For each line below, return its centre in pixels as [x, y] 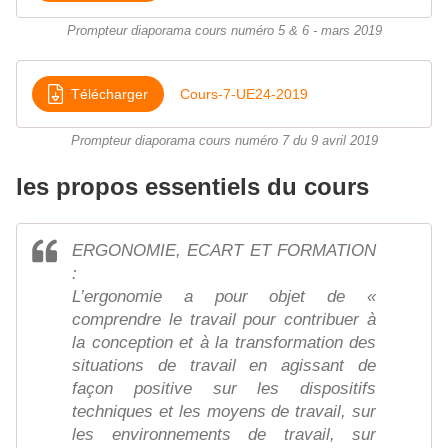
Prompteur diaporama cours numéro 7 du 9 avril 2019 [224, 141]
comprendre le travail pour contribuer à [224, 320]
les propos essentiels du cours [192, 187]
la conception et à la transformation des [224, 343]
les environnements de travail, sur [224, 435]
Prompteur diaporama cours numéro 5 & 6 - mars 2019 [224, 31]
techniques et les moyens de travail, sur [224, 412]
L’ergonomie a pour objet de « [224, 297]
